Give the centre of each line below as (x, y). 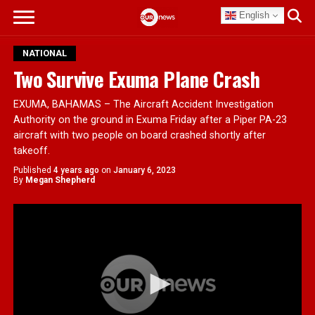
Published (32, 170)
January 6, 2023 (144, 170)
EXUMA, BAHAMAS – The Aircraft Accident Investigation (143, 104)
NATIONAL (44, 53)
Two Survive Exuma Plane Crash (136, 79)
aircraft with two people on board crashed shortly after (139, 135)
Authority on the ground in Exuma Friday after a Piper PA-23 (150, 120)
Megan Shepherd (60, 180)
